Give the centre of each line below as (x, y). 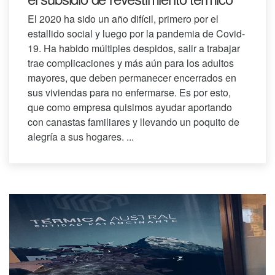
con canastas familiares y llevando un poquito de (134, 122)
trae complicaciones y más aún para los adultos (131, 63)
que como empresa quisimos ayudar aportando (130, 107)
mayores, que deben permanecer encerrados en (132, 78)
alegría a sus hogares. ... (81, 137)
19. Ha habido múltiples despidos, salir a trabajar (134, 48)
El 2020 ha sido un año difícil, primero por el (123, 19)
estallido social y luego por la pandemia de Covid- (136, 34)
